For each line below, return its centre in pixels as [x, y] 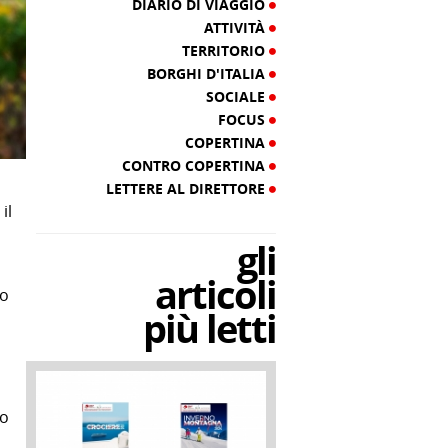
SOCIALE [237, 96]
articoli [215, 294]
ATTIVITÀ [236, 27]
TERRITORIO [225, 50]
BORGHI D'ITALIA [208, 73]
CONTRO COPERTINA [195, 165]
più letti [209, 328]
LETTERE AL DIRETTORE [187, 188]
